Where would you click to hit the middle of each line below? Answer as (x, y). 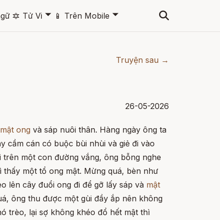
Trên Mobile (87, 15)
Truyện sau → (142, 60)
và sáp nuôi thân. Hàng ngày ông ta (98, 130)
